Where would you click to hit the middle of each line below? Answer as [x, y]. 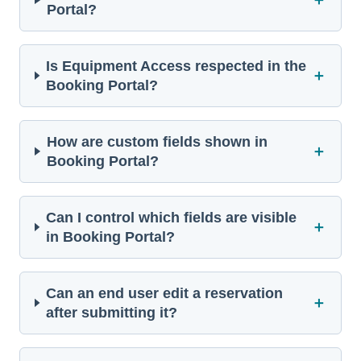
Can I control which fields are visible [171, 217]
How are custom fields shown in [157, 141]
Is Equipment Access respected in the [176, 66]
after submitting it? [111, 312]
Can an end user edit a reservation [164, 293]
